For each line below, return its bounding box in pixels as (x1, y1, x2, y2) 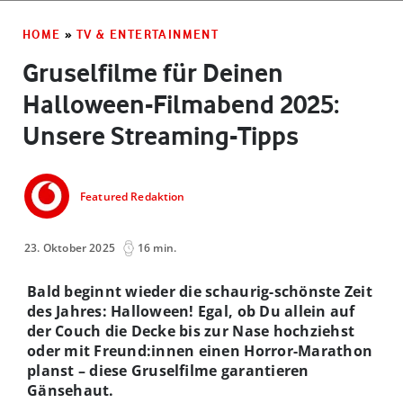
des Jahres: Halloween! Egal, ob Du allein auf (27, 300, 355, 321)
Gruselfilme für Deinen (22, 57, 283, 88)
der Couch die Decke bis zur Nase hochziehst (27, 320, 355, 341)
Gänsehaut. (27, 380, 114, 400)
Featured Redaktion (80, 189, 185, 205)
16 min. (137, 239, 177, 255)
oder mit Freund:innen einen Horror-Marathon (27, 340, 373, 361)
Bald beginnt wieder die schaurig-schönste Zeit (27, 281, 372, 301)
